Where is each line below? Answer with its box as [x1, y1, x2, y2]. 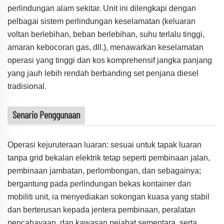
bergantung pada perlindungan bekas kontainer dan [7, 179, 191, 188]
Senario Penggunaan [12, 110, 80, 121]
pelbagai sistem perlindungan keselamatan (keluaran [7, 17, 195, 26]
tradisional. [7, 82, 46, 91]
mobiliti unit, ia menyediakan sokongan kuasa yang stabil [7, 192, 209, 201]
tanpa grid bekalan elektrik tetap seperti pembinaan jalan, [7, 153, 210, 162]
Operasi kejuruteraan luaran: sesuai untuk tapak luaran [7, 140, 201, 149]
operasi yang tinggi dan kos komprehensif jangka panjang [7, 56, 212, 65]
